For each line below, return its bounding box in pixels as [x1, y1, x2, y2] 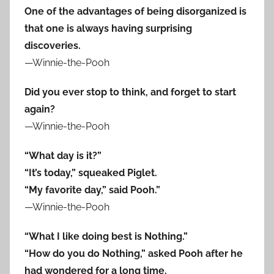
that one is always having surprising [24, 23, 192, 35]
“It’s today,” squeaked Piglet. [24, 167, 157, 179]
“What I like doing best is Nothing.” [24, 231, 188, 243]
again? [24, 103, 55, 116]
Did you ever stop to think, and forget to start [24, 86, 236, 98]
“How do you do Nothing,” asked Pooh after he [24, 248, 243, 260]
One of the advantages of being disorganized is [24, 6, 246, 18]
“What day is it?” [24, 150, 102, 162]
